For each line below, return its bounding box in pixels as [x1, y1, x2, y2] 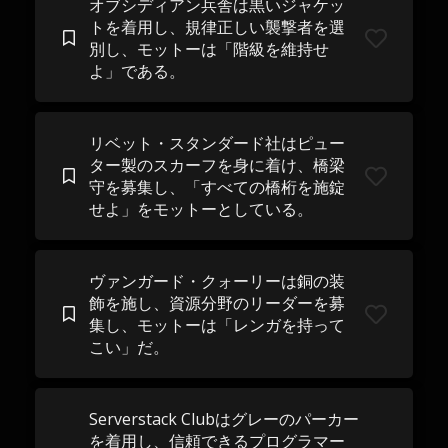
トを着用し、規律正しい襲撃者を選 [88, 16, 345, 38]
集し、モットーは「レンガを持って [88, 314, 345, 336]
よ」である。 [88, 60, 185, 82]
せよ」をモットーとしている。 [88, 198, 313, 220]
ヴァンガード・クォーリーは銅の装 [88, 270, 345, 292]
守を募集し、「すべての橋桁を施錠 [88, 176, 345, 198]
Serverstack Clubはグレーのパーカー [88, 408, 359, 430]
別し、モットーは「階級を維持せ [88, 38, 329, 60]
